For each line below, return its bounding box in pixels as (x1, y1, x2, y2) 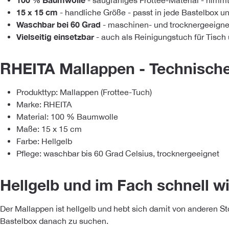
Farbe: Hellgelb (16, 136, 72, 146)
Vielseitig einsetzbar (16, 32, 94, 42)
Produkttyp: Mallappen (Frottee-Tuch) (16, 87, 152, 97)
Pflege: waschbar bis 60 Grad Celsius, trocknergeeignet (16, 149, 219, 158)
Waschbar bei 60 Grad (16, 19, 101, 30)
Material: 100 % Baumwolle (16, 112, 118, 122)
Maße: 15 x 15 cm (16, 124, 82, 134)
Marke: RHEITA (16, 100, 72, 109)
